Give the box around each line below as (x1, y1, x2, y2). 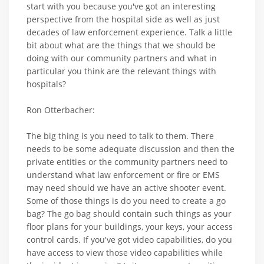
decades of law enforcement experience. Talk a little (27, 26, 232, 38)
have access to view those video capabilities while (27, 246, 223, 258)
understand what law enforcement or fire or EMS (27, 169, 220, 180)
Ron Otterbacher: (27, 104, 95, 115)
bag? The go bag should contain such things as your (27, 207, 232, 219)
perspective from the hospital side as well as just (27, 13, 220, 25)
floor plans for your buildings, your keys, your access (27, 220, 233, 232)
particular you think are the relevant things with (27, 65, 216, 77)
